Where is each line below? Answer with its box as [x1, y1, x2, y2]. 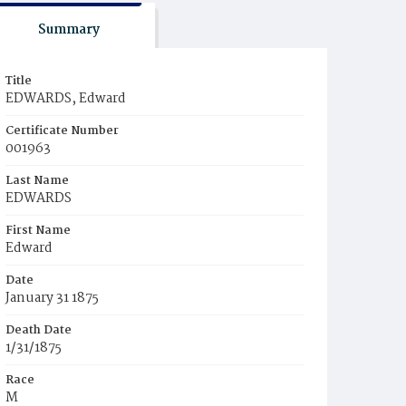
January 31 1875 [5, 287, 99, 309]
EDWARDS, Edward [5, 88, 126, 110]
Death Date [5, 321, 72, 340]
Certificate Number [5, 121, 119, 140]
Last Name [5, 171, 69, 190]
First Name [5, 221, 71, 240]
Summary [37, 19, 100, 41]
